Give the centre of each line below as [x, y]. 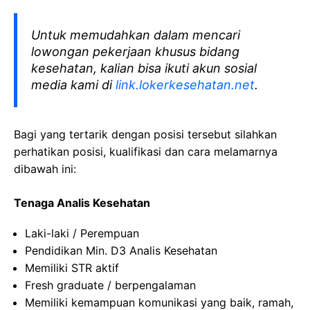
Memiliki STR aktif [72, 268]
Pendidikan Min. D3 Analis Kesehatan [121, 250]
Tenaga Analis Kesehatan [82, 203]
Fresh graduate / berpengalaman [110, 285]
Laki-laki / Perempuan [82, 233]
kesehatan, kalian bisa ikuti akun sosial [144, 68]
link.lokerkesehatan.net [185, 85]
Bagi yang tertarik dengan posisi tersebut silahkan [145, 134]
